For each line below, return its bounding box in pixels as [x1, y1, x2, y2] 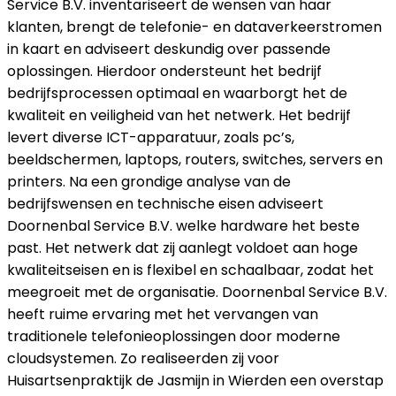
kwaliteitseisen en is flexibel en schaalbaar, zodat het [7, 260, 374, 281]
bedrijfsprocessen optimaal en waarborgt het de [7, 83, 347, 104]
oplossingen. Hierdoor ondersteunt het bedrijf [7, 61, 322, 82]
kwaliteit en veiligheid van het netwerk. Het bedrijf [7, 105, 351, 126]
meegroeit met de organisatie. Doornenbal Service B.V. [7, 282, 387, 303]
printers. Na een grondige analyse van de [7, 171, 291, 193]
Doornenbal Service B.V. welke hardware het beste [7, 216, 360, 237]
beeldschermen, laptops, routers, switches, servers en [7, 149, 383, 171]
